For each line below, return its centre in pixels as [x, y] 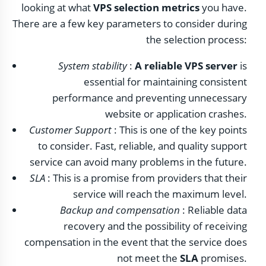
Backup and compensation [120, 210]
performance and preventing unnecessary [150, 97]
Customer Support [70, 129]
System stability [93, 65]
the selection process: [197, 40]
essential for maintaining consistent [165, 81]
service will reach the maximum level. [160, 194]
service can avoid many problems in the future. [138, 161]
